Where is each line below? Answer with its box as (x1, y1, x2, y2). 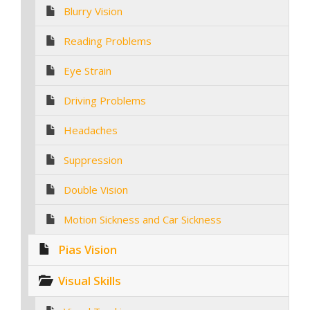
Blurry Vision (64, 3, 122, 18)
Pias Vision (58, 241, 117, 257)
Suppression (64, 152, 122, 167)
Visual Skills (58, 272, 121, 289)
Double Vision (64, 182, 128, 197)
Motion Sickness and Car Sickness (64, 212, 221, 226)
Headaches (64, 122, 118, 137)
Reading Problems (64, 33, 152, 48)
